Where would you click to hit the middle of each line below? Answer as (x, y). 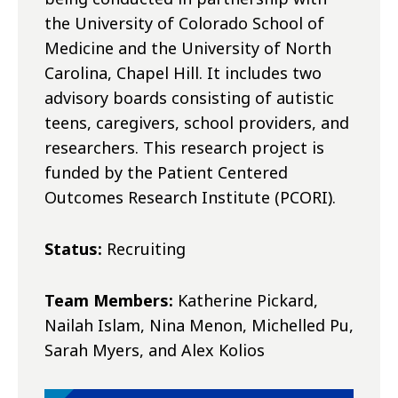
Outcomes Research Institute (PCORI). (190, 198)
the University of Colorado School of (184, 24)
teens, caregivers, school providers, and (197, 123)
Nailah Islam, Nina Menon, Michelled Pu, (199, 326)
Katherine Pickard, (246, 301)
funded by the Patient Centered (166, 173)
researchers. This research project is (184, 148)
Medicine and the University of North (188, 48)
